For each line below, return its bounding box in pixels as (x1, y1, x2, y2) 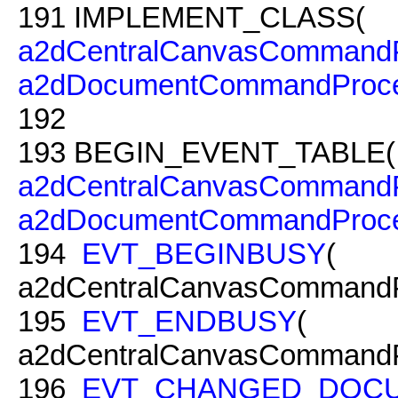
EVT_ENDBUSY (82, 304, 297, 338)
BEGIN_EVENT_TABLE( (66, 135, 395, 169)
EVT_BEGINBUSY (82, 236, 326, 270)
